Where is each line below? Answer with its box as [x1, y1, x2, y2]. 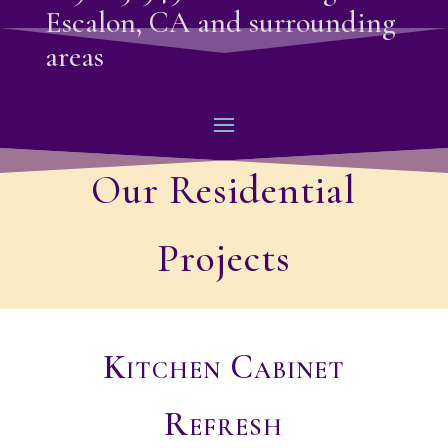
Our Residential [91, 165, 357, 214]
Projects [156, 233, 291, 282]
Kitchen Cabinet [102, 346, 345, 388]
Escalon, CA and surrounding [44, 4, 396, 42]
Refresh [164, 403, 284, 445]
